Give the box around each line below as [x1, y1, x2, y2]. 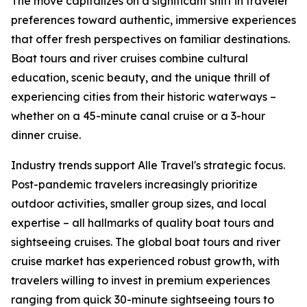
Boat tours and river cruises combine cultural [11, 51, 248, 66]
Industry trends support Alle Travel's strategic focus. [11, 158, 285, 173]
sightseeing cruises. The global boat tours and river [11, 235, 280, 249]
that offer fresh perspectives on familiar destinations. [11, 32, 290, 47]
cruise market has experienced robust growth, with [11, 254, 280, 269]
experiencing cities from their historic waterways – [11, 90, 276, 104]
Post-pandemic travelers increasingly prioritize [11, 177, 258, 192]
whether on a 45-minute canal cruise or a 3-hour [11, 109, 265, 123]
